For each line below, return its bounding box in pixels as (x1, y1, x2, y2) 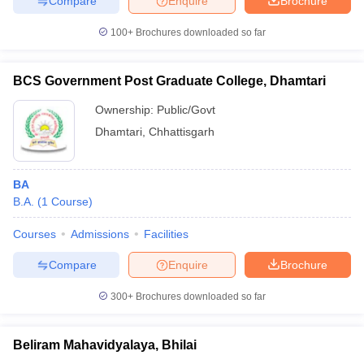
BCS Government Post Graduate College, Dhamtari (13, 74, 326, 88)
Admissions (71, 227, 129, 240)
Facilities (144, 227, 188, 240)
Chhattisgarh (149, 125, 214, 138)
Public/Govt (157, 103, 215, 116)
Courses (13, 227, 56, 240)
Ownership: (95, 103, 157, 116)
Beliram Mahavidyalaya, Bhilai (13, 338, 197, 352)
